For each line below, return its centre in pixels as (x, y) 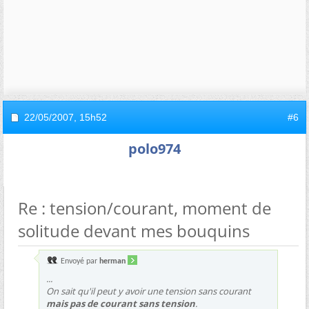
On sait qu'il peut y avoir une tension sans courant (149, 291)
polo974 (154, 148)
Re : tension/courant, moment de (144, 208)
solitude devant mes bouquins (134, 230)
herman (112, 261)
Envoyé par (79, 261)
